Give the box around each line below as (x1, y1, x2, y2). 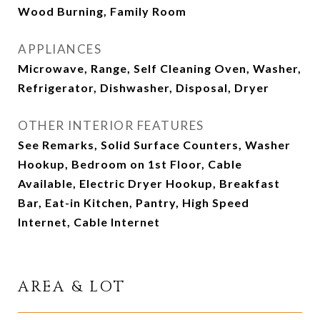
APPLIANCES (18, 41, 101, 56)
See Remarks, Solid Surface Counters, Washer (18, 138, 291, 151)
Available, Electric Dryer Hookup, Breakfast (18, 176, 280, 190)
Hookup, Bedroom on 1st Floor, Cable (18, 157, 242, 171)
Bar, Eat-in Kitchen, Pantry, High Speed (18, 196, 249, 209)
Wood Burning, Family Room (18, 4, 186, 18)
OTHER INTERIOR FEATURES (18, 118, 204, 133)
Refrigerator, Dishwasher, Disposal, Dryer (18, 81, 269, 94)
